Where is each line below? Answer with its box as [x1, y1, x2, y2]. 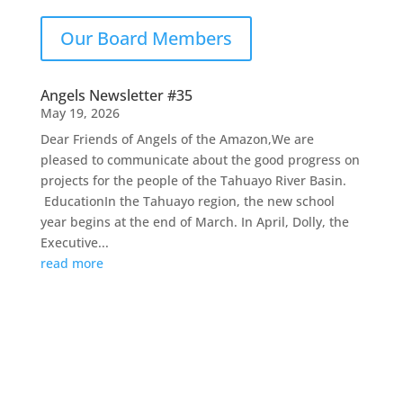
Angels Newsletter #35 [40, 85, 193, 105]
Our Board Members [59, 26, 232, 50]
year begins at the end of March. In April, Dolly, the [40, 213, 349, 230]
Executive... [40, 234, 109, 251]
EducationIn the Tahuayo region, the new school [40, 193, 335, 210]
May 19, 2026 [40, 104, 120, 121]
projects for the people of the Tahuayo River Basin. [40, 172, 346, 189]
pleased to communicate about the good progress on [40, 151, 360, 168]
